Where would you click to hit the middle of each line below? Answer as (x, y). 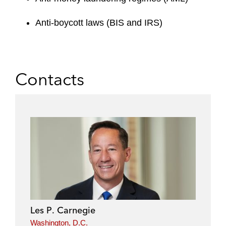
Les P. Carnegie (63, 210)
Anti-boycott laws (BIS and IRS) (99, 23)
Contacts (50, 79)
